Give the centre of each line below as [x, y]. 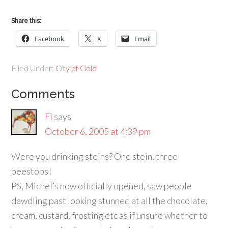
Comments [43, 94]
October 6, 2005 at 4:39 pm [98, 131]
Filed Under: [34, 68]
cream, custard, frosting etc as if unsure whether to [110, 215]
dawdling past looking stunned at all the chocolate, [110, 201]
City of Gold [76, 68]
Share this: [26, 21]
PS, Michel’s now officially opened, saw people [102, 186]
